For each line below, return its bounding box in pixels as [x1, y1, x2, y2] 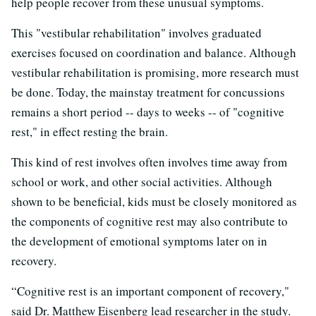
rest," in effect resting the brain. [11, 123, 168, 140]
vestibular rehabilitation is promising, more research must [11, 63, 299, 80]
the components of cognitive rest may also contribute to [11, 212, 288, 229]
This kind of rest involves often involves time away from [11, 153, 287, 170]
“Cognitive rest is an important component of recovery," [11, 282, 289, 299]
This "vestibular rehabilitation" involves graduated [11, 24, 262, 41]
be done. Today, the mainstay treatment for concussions [11, 83, 285, 100]
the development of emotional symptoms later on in [11, 232, 267, 249]
